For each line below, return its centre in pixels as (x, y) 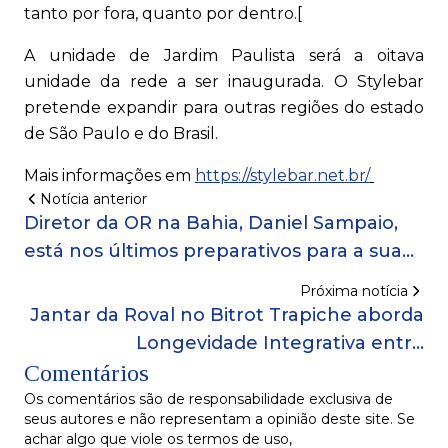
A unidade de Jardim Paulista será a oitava (224, 55)
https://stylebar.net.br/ (282, 175)
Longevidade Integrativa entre (280, 343)
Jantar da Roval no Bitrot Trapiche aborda (227, 315)
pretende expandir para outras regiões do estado (224, 107)
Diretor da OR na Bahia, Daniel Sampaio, (211, 223)
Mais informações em (109, 175)
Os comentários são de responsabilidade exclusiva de (208, 399)
